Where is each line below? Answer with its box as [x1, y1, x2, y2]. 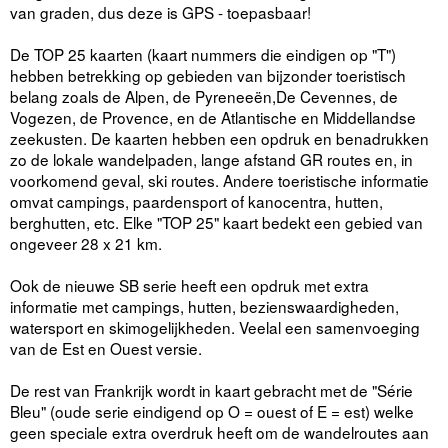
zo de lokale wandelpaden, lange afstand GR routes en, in [10, 147, 413, 170]
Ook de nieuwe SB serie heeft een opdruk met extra [10, 273, 369, 296]
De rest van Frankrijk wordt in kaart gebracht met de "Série [10, 378, 413, 401]
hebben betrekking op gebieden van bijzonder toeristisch [10, 63, 406, 86]
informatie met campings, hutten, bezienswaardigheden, [10, 294, 399, 317]
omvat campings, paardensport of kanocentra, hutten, [10, 189, 383, 212]
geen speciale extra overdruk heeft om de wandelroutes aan [10, 420, 429, 443]
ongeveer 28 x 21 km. [10, 231, 166, 254]
